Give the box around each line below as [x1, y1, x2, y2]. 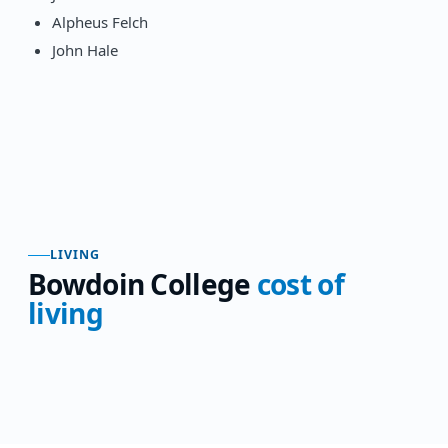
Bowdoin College [28, 265, 251, 303]
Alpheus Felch [52, 11, 152, 32]
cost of [256, 265, 344, 303]
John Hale [52, 39, 122, 60]
